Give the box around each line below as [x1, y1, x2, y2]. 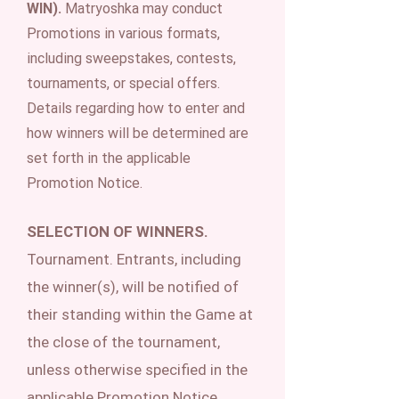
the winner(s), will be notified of [27, 278, 239, 296]
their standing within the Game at [27, 305, 253, 323]
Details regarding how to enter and [27, 100, 245, 117]
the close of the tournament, [27, 333, 220, 351]
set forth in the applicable [27, 150, 191, 167]
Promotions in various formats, [27, 25, 220, 42]
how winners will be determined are [27, 125, 248, 142]
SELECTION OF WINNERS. [27, 223, 208, 240]
